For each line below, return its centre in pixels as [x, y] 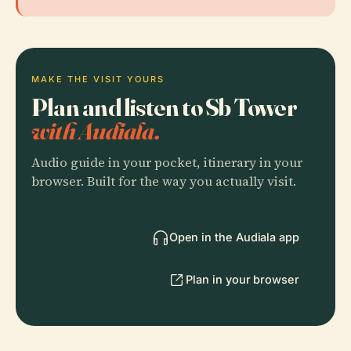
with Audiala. [96, 130]
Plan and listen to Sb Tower [164, 107]
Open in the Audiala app [234, 237]
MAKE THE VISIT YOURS [98, 79]
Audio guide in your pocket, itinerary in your [167, 163]
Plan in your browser [242, 279]
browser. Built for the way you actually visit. [164, 181]
